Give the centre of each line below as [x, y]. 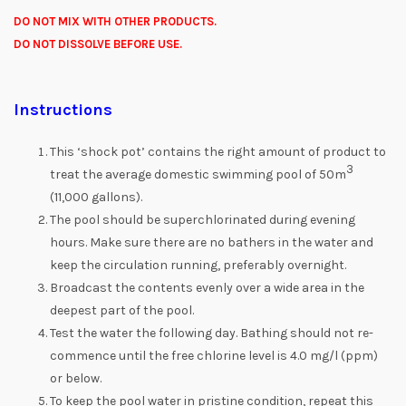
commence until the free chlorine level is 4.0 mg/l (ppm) [214, 356]
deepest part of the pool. [122, 311]
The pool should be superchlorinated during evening [203, 220]
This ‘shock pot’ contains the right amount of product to [218, 152]
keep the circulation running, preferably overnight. [198, 266]
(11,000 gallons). [96, 198]
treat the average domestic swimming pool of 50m [198, 175]
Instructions [63, 110]
